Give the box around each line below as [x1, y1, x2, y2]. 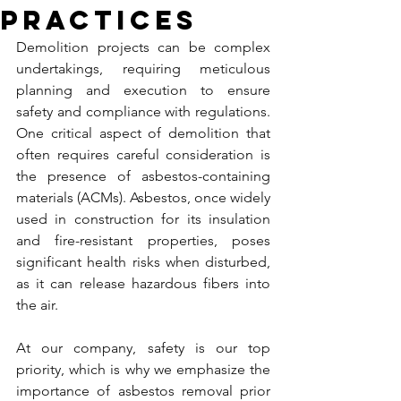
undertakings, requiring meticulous [16, 60, 270, 77]
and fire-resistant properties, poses [16, 232, 270, 249]
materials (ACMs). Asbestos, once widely [16, 189, 270, 206]
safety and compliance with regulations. [16, 103, 270, 120]
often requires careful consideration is [16, 146, 270, 163]
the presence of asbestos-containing [16, 167, 270, 184]
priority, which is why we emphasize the [16, 361, 270, 378]
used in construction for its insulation [16, 210, 270, 227]
